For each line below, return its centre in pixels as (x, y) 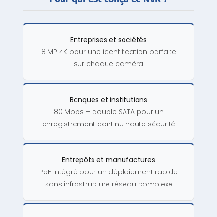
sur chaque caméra (108, 64)
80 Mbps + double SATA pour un (108, 112)
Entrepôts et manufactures (108, 160)
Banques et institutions (108, 100)
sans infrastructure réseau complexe (108, 184)
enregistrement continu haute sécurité (108, 124)
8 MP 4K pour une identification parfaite (108, 52)
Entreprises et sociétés (108, 40)
